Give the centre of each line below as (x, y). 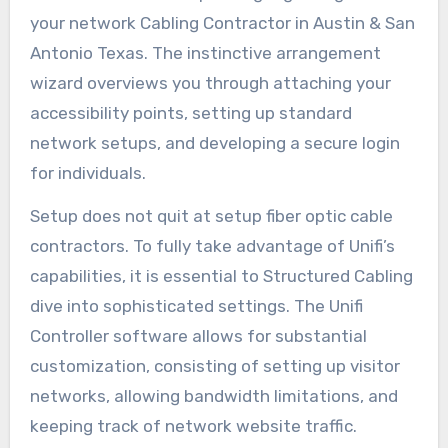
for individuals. (87, 172)
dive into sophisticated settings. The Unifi (196, 305)
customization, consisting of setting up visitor (214, 365)
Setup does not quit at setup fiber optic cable (211, 215)
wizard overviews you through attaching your (210, 82)
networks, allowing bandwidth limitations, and (213, 395)
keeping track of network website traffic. (193, 425)
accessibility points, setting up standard (190, 112)
